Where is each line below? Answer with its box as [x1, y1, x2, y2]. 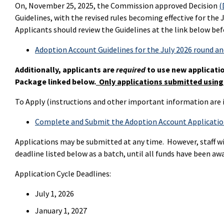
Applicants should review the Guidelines [15, 24, 152, 34]
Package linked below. [15, 76, 96, 86]
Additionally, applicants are [15, 64, 116, 74]
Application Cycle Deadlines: [15, 168, 111, 178]
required [116, 64, 147, 74]
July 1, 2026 [35, 188, 74, 198]
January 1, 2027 [35, 205, 87, 215]
